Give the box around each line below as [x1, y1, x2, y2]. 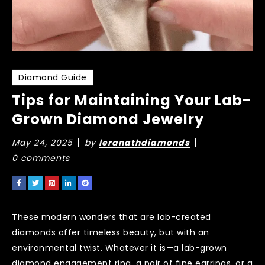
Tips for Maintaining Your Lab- [12, 90, 251, 110]
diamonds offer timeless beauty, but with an [12, 226, 209, 238]
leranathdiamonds [99, 136, 190, 148]
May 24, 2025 [12, 136, 73, 148]
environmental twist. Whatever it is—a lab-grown [12, 241, 227, 254]
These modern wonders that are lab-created [12, 211, 211, 223]
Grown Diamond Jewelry [12, 109, 204, 129]
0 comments [12, 151, 70, 164]
